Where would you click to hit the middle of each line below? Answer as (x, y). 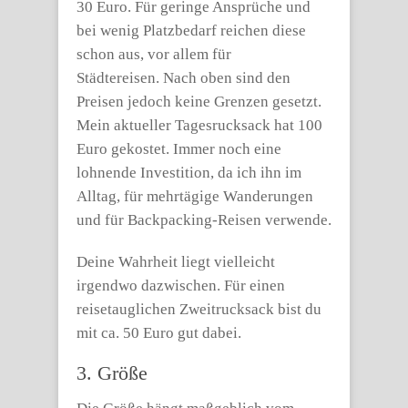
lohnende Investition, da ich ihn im (189, 173)
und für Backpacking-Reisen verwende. (204, 220)
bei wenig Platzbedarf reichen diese (191, 31)
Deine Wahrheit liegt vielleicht (176, 262)
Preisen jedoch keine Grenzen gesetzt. (199, 102)
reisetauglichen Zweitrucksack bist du (199, 309)
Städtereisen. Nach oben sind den (184, 78)
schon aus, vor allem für (154, 54)
